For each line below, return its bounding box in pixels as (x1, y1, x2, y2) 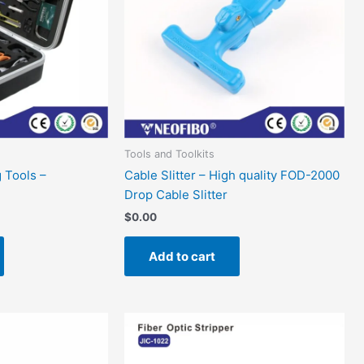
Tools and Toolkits (124, 147, 215, 160)
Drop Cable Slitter (124, 186, 228, 202)
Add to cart (149, 248, 216, 264)
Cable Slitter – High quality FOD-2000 (124, 167, 340, 183)
